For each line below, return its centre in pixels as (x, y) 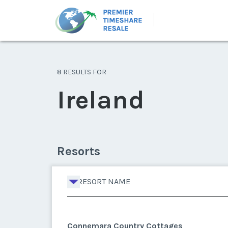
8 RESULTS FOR (82, 72)
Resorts (79, 151)
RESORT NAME (104, 181)
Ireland (101, 100)
